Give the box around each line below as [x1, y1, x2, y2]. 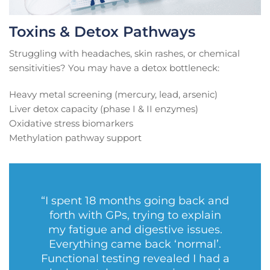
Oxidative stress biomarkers [9, 118, 133, 130]
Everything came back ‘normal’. [49, 237, 221, 251]
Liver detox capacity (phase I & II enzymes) [9, 103, 198, 115]
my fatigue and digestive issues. [48, 223, 222, 237]
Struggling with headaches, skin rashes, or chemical [9, 48, 240, 60]
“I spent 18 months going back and [41, 194, 229, 208]
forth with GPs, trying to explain [49, 209, 221, 222]
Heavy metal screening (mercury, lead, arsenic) [9, 89, 218, 101]
